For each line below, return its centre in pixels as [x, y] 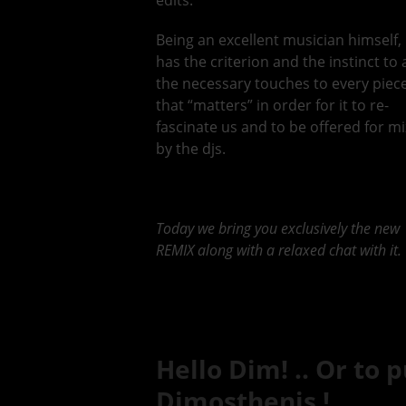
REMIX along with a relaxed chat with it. [279, 251]
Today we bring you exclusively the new [278, 229]
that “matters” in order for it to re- [272, 106]
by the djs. [191, 149]
